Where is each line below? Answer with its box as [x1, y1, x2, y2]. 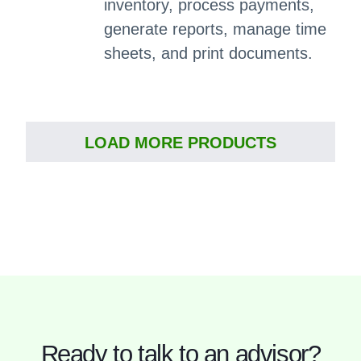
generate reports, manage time [103, 20, 326, 38]
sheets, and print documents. [103, 44, 313, 62]
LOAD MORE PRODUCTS [85, 134, 276, 151]
